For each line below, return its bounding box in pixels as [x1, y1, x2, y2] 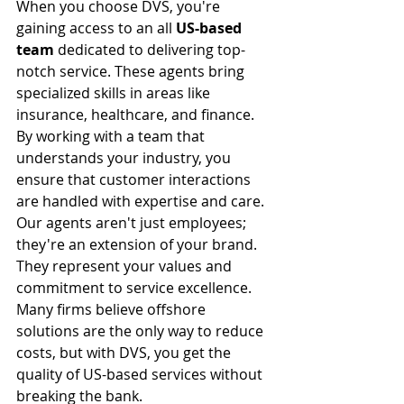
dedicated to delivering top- [54, 40, 245, 60]
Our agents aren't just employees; [16, 213, 250, 233]
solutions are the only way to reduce [16, 321, 267, 341]
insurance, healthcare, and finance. [16, 105, 258, 124]
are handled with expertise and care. [16, 191, 264, 211]
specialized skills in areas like [16, 83, 214, 103]
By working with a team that [16, 126, 208, 146]
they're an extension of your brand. [16, 234, 261, 254]
